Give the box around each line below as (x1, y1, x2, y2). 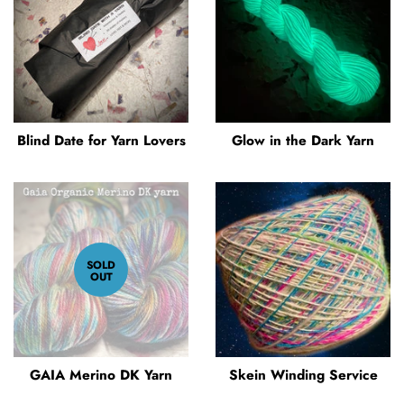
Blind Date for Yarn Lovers (16, 130, 186, 151)
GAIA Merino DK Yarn (30, 364, 172, 385)
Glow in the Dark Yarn (232, 130, 374, 151)
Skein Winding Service (228, 364, 378, 385)
